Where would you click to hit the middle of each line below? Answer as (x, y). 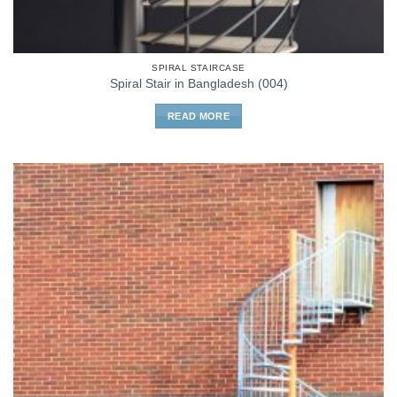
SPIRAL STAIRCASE (198, 67)
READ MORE (198, 117)
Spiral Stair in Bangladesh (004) (198, 84)
